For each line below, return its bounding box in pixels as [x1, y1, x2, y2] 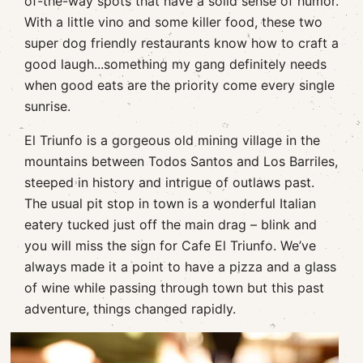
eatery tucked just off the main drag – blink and [24, 216, 317, 233]
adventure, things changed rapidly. [24, 301, 236, 318]
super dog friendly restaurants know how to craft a [24, 35, 339, 52]
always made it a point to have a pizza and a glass [24, 258, 336, 275]
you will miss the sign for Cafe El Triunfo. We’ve [24, 237, 316, 254]
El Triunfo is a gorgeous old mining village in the [24, 132, 320, 149]
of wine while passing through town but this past [24, 280, 324, 297]
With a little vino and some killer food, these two [24, 14, 322, 31]
